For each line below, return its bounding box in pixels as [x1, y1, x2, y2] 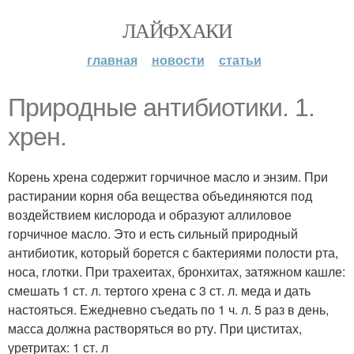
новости [151, 51, 205, 69]
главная [86, 51, 137, 69]
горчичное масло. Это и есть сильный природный [8, 224, 298, 243]
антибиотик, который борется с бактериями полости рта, [8, 243, 338, 262]
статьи [218, 51, 262, 69]
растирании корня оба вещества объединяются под [8, 186, 312, 205]
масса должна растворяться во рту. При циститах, [8, 319, 302, 337]
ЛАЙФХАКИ [122, 17, 232, 43]
